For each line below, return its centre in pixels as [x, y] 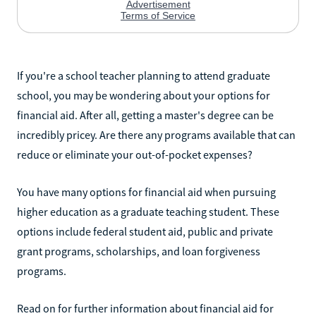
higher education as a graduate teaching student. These [148, 211]
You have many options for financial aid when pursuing [146, 192]
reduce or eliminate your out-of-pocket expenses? [135, 154]
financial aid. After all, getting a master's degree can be [145, 115]
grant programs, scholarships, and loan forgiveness [139, 251]
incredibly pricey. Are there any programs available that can [156, 134]
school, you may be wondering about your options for [144, 95]
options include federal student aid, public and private [145, 231]
